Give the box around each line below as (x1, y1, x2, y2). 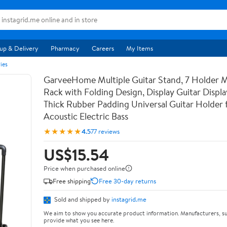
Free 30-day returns (99, 176, 156, 185)
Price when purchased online (44, 164, 125, 173)
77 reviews (91, 126, 120, 136)
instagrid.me (111, 195, 146, 204)
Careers (92, 44, 114, 53)
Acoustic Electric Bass (44, 110, 128, 123)
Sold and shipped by (53, 195, 111, 204)
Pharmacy (51, 44, 80, 53)
